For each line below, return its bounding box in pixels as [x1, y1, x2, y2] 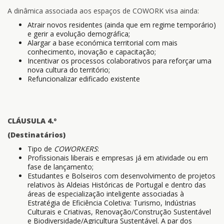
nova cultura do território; [27, 65, 110, 74]
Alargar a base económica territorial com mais [27, 38, 177, 47]
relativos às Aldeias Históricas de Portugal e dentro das [27, 180, 206, 189]
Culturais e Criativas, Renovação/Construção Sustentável [27, 207, 211, 216]
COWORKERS [54, 144, 97, 153]
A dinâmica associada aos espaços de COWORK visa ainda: [7, 6, 199, 15]
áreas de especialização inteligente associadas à [27, 189, 184, 198]
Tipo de [27, 144, 54, 153]
